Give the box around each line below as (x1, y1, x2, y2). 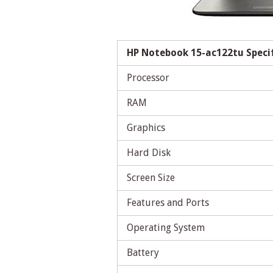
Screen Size (127, 172, 175, 184)
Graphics (127, 122, 165, 134)
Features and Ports (127, 197, 209, 209)
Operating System (127, 222, 205, 234)
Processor (127, 72, 169, 84)
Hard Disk (127, 147, 171, 159)
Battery (127, 247, 159, 259)
